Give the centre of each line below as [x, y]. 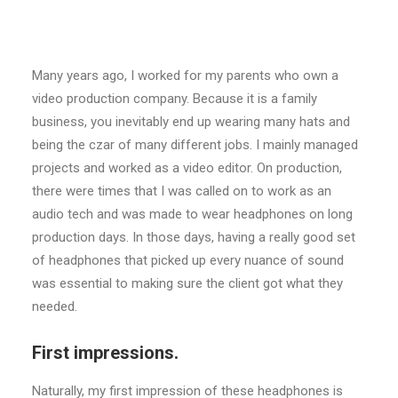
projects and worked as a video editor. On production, [187, 168]
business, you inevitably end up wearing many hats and [191, 122]
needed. [55, 306]
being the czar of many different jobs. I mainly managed [195, 145]
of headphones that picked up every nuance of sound [188, 260]
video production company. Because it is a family [175, 99]
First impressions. [105, 353]
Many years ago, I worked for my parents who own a [185, 76]
